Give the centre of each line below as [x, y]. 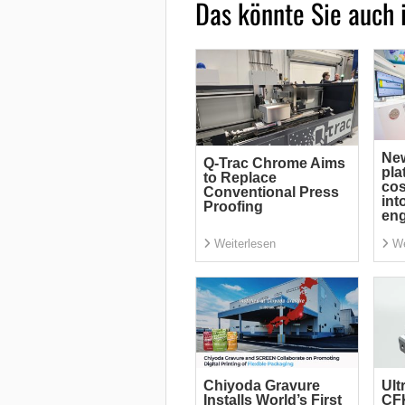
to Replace [240, 177]
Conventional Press [271, 192]
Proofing [233, 206]
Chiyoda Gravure [261, 386]
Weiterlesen [245, 244]
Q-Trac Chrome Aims [274, 163]
